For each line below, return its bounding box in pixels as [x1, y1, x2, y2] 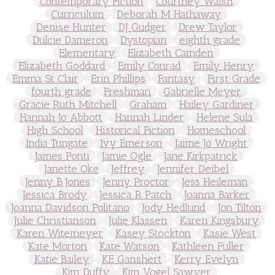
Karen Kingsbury [179, 213, 259, 227]
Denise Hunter [36, 20, 106, 33]
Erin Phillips [91, 71, 145, 85]
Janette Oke [44, 161, 99, 175]
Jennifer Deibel [157, 161, 229, 175]
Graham [129, 97, 167, 110]
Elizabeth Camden [128, 45, 214, 59]
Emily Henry [193, 58, 254, 72]
